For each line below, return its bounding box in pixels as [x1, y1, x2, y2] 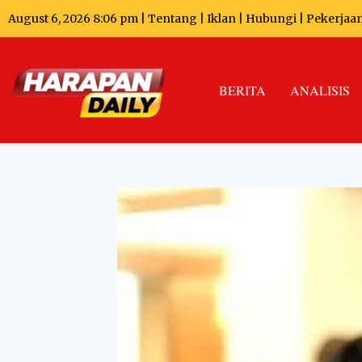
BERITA [219, 81, 266, 99]
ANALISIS [290, 81, 350, 99]
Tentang [148, 11, 197, 27]
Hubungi [246, 11, 297, 27]
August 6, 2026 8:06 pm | [8, 11, 148, 27]
